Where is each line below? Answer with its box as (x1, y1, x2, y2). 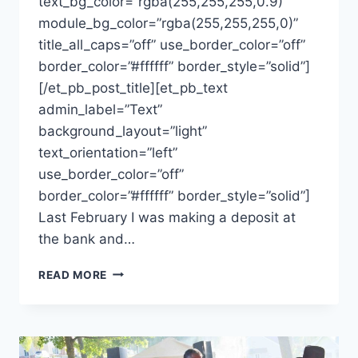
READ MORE (38, 268, 108, 281)
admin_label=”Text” (38, 101, 162, 117)
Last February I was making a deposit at (38, 209, 296, 225)
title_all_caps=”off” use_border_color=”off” (38, 36, 305, 53)
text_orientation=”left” (38, 144, 177, 161)
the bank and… (38, 230, 135, 247)
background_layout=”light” (38, 122, 207, 139)
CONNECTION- (106, 297, 192, 311)
